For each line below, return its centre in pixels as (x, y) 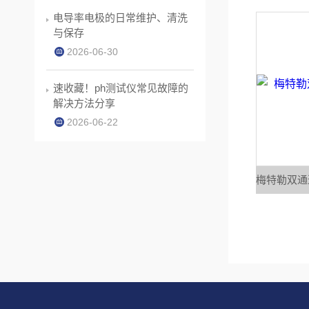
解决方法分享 (84, 103)
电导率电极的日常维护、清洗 (120, 18)
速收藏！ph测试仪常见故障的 (121, 88)
